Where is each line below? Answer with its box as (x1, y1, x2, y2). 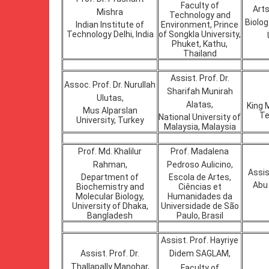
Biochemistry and (76, 182, 144, 192)
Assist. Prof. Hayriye (161, 235, 238, 245)
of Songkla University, (159, 29, 241, 39)
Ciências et (178, 182, 222, 192)
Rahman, (92, 160, 127, 169)
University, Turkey (76, 115, 144, 125)
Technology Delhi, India (66, 29, 154, 39)
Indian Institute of (76, 20, 144, 29)
